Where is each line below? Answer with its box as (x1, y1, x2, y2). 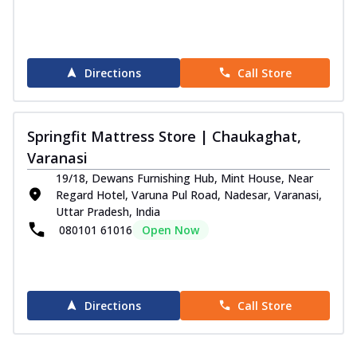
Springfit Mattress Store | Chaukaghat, (27, 126, 301, 146)
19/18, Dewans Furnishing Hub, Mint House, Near (56, 170, 313, 186)
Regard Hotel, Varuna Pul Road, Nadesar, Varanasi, (56, 186, 322, 202)
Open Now (142, 222, 199, 237)
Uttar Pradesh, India (56, 203, 160, 219)
